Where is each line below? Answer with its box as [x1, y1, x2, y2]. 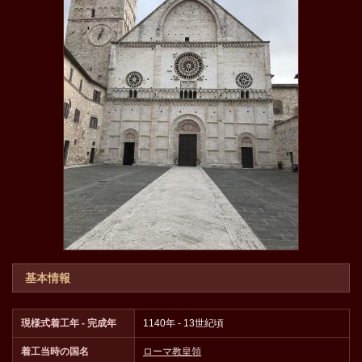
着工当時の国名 [21, 345, 89, 357]
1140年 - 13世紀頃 [143, 317, 224, 329]
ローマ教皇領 [143, 345, 201, 357]
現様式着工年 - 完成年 [21, 317, 116, 329]
